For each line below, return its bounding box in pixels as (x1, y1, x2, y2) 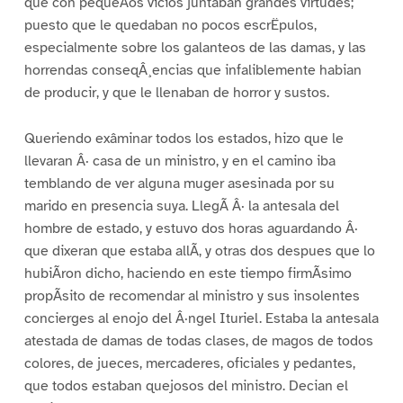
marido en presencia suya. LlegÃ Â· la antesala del (23, 196, 339, 215)
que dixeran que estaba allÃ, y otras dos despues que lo (23, 241, 375, 260)
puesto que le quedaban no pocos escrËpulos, (23, 15, 317, 34)
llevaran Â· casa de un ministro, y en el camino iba (23, 151, 336, 170)
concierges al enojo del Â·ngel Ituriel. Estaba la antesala (23, 309, 379, 327)
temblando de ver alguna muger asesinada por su (23, 174, 335, 193)
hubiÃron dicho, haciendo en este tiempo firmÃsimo (23, 264, 352, 282)
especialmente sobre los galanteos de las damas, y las (23, 38, 366, 57)
